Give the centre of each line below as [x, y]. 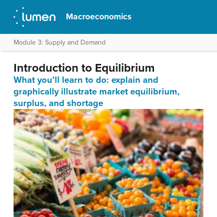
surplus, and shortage [58, 103]
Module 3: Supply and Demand [60, 42]
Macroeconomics [99, 17]
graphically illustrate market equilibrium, [97, 92]
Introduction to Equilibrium [84, 68]
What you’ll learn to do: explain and [86, 80]
